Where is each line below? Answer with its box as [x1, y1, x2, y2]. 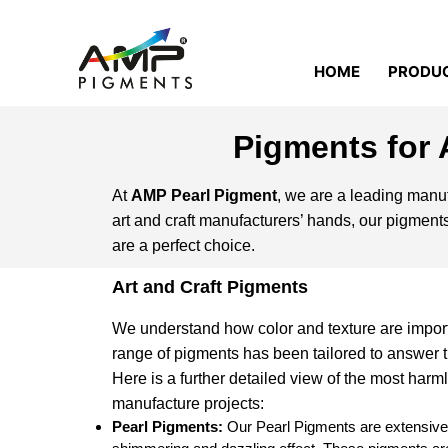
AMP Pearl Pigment [131, 187, 277, 204]
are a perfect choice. [112, 237, 255, 254]
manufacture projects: [112, 395, 264, 412]
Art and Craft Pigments [112, 277, 308, 297]
